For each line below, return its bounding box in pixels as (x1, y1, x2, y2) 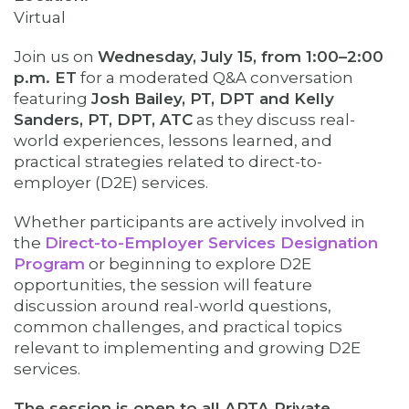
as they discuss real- (193, 110, 355, 129)
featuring (14, 89, 91, 108)
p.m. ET (14, 68, 77, 87)
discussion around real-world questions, (14, 297, 331, 315)
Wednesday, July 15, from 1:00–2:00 (98, 47, 383, 66)
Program (14, 255, 85, 273)
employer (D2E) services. (14, 173, 208, 192)
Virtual (14, 8, 66, 26)
